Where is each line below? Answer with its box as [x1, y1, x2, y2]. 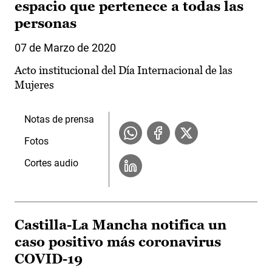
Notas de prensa [24, 114, 94, 126]
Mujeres [15, 78, 54, 92]
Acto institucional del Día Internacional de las [15, 64, 233, 77]
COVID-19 [15, 251, 83, 267]
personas [15, 16, 76, 32]
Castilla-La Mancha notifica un [15, 217, 226, 233]
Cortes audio [24, 157, 78, 169]
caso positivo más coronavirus [15, 234, 221, 250]
